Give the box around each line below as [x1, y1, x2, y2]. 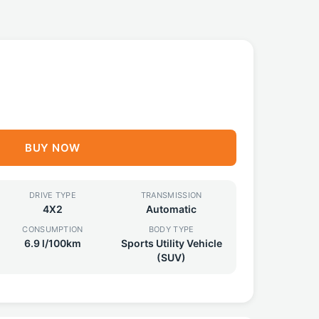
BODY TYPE [148, 224, 194, 234]
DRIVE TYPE [28, 190, 76, 200]
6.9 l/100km [23, 237, 81, 249]
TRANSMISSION [140, 190, 202, 200]
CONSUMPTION [22, 224, 83, 234]
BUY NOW [25, 141, 80, 155]
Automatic [146, 203, 197, 215]
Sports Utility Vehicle [120, 237, 222, 249]
